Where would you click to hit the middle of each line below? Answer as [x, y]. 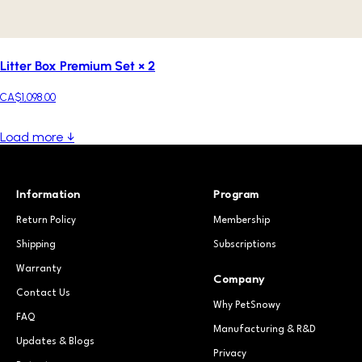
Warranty [39, 269]
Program [236, 195]
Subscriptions [245, 245]
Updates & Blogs [55, 342]
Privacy [230, 354]
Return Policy [46, 221]
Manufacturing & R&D [265, 330]
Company [239, 280]
